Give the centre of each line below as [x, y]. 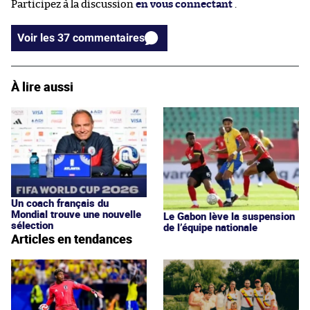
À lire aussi [42, 86]
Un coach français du [60, 203]
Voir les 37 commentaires [109, 37]
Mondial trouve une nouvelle [76, 214]
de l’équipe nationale [210, 227]
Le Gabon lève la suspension [229, 216]
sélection [32, 225]
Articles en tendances [72, 239]
